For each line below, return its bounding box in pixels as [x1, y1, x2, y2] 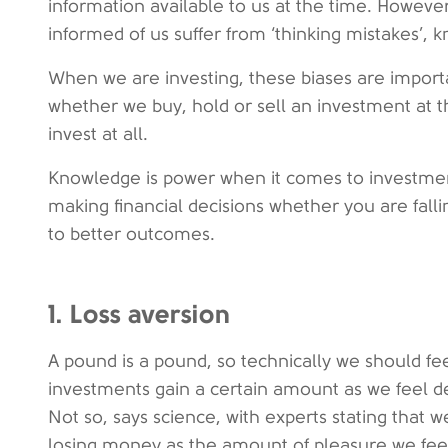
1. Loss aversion [48, 298, 238, 329]
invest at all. [48, 124, 153, 144]
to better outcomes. [48, 224, 220, 244]
